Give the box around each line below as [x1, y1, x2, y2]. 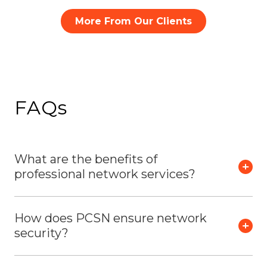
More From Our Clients [75, 15, 192, 27]
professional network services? [14, 166, 195, 181]
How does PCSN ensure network [14, 210, 207, 225]
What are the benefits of [14, 151, 157, 166]
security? [14, 225, 69, 240]
